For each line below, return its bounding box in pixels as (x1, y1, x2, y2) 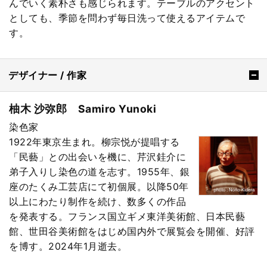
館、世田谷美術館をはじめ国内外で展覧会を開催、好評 (9, 225, 255, 237)
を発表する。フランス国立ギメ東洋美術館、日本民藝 (9, 210, 245, 222)
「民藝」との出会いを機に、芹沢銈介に (9, 150, 186, 163)
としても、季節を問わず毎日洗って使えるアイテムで (9, 11, 245, 24)
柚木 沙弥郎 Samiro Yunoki (9, 103, 156, 116)
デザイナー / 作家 (8, 69, 86, 82)
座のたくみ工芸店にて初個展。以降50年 (9, 180, 189, 193)
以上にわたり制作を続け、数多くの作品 (9, 195, 186, 207)
